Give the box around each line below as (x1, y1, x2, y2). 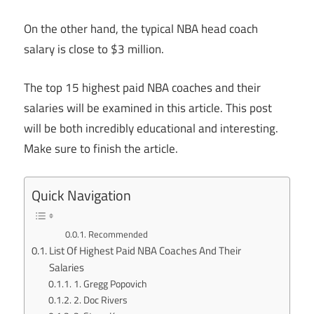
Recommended (88, 227, 149, 242)
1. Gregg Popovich (73, 276, 147, 292)
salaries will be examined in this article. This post (24, 98, 272, 117)
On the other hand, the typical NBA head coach (24, 20, 258, 39)
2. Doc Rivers (73, 292, 128, 308)
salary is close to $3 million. (24, 40, 164, 59)
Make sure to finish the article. (24, 139, 178, 158)
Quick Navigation (32, 184, 131, 207)
